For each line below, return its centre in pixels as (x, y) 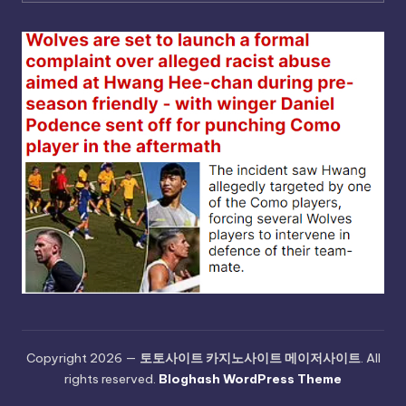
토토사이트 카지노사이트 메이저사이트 (250, 358)
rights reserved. (111, 379)
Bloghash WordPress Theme (250, 379)
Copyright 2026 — (82, 358)
